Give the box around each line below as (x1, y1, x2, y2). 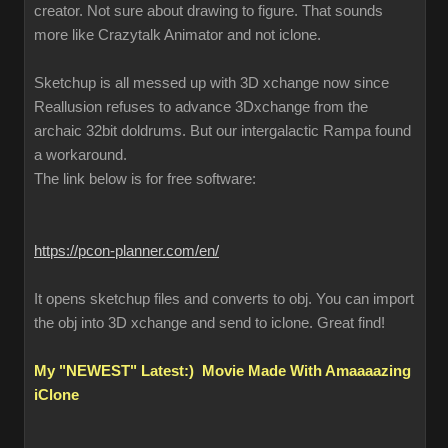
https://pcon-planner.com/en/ (34, 243, 219, 259)
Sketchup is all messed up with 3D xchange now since (34, 75, 389, 91)
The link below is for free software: (34, 171, 256, 187)
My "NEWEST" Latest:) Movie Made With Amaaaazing (34, 363, 411, 379)
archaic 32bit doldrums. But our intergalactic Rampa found (34, 123, 411, 139)
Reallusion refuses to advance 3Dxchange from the (34, 99, 368, 115)
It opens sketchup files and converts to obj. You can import (34, 291, 414, 307)
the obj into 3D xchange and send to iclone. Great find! (34, 315, 385, 331)
